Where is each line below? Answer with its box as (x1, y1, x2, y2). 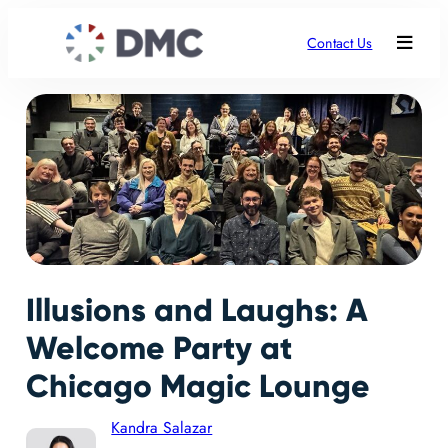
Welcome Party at (25, 329, 292, 369)
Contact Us (307, 32, 373, 53)
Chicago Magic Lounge (25, 367, 370, 407)
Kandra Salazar (111, 415, 213, 439)
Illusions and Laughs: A (25, 291, 368, 331)
